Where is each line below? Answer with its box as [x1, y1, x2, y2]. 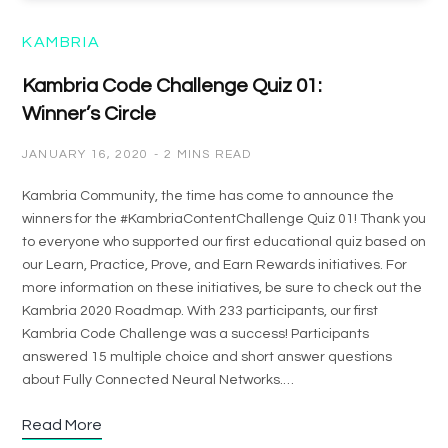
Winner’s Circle [22, 104, 156, 124]
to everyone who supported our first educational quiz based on [22, 235, 426, 249]
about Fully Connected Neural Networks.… [22, 373, 294, 387]
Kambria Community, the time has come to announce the [22, 189, 394, 203]
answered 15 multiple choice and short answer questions [22, 350, 392, 364]
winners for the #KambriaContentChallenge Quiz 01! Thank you [22, 212, 426, 226]
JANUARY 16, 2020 [22, 148, 149, 161]
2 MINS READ [164, 148, 252, 161]
